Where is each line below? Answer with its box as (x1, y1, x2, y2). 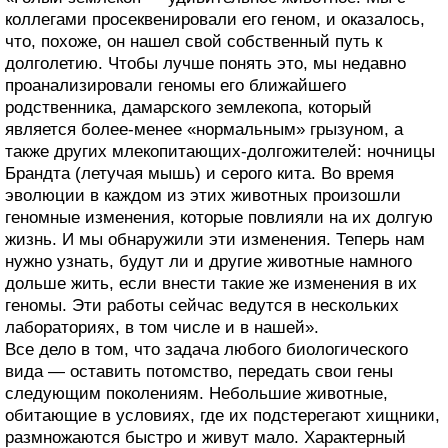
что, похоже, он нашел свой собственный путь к (5, 32, 382, 52)
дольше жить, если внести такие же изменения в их (5, 274, 417, 294)
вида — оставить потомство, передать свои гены (5, 362, 393, 382)
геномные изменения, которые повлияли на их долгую (5, 208, 433, 228)
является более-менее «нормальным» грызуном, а (5, 120, 403, 140)
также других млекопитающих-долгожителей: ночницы (5, 142, 435, 162)
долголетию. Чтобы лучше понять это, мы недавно (5, 54, 406, 74)
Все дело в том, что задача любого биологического (5, 340, 408, 360)
